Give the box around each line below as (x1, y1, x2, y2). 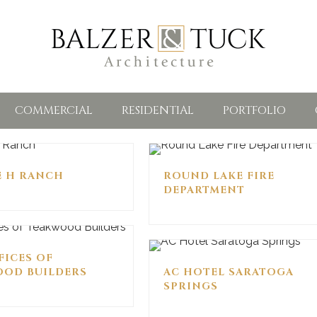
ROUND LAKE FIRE (163, 169, 275, 183)
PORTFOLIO (223, 103, 286, 118)
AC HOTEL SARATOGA (163, 265, 294, 279)
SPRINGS (163, 279, 218, 293)
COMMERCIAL (15, 103, 93, 118)
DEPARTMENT (163, 183, 245, 197)
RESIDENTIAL (122, 103, 194, 118)
